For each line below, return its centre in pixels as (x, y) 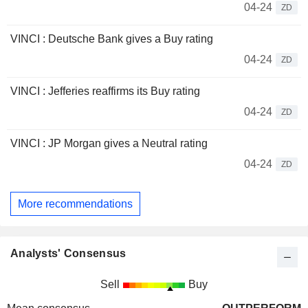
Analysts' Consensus (68, 254)
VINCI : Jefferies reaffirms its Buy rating (105, 91)
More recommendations (75, 203)
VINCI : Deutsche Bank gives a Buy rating (112, 39)
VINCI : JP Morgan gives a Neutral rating (109, 143)
